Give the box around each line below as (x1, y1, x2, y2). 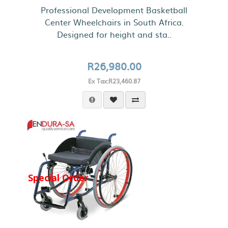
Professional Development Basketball (41, 4, 187, 16)
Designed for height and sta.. (56, 28, 172, 40)
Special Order (28, 171, 89, 184)
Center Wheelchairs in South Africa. (44, 16, 184, 28)
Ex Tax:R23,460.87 (88, 76, 140, 85)
